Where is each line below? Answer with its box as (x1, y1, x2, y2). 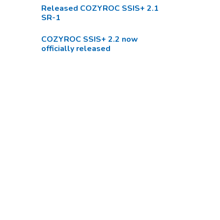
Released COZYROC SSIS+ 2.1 (41, 3, 159, 14)
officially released (41, 43, 110, 54)
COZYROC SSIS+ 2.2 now (41, 34, 138, 45)
